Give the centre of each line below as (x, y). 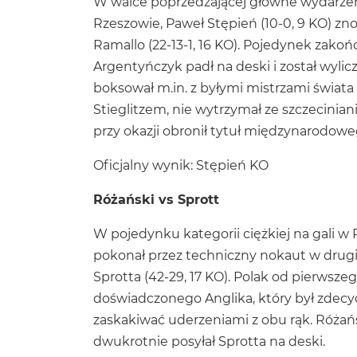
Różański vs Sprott (156, 199)
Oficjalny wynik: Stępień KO (181, 165)
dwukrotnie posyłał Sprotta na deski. (209, 341)
